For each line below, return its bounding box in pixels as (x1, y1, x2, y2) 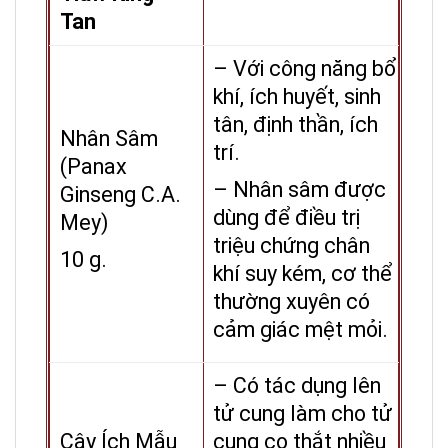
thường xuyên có (213, 289, 370, 315)
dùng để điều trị (213, 205, 360, 231)
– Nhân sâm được (213, 177, 386, 203)
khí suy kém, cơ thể (213, 261, 392, 287)
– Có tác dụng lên (213, 373, 381, 399)
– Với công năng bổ (213, 56, 397, 82)
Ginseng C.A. (60, 182, 181, 208)
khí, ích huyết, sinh (213, 84, 381, 110)
